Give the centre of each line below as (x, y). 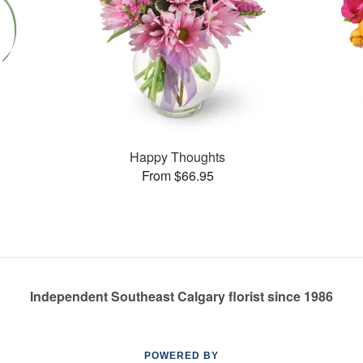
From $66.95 (177, 175)
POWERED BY (181, 356)
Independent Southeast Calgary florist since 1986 (181, 296)
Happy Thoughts (178, 156)
